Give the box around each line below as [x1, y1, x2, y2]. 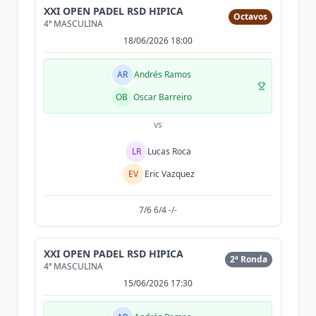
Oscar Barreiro [133, 91, 192, 103]
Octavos [233, 11, 267, 23]
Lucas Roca [147, 145, 191, 157]
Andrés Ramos [133, 68, 191, 80]
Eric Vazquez [144, 168, 195, 180]
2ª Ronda [230, 253, 267, 265]
